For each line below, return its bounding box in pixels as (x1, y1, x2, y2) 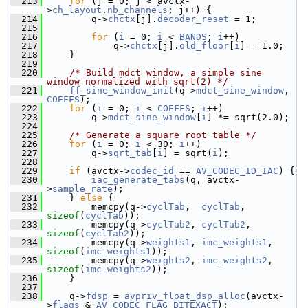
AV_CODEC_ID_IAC (196, 166, 278, 176)
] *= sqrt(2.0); (207, 112, 289, 122)
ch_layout (52, 5, 102, 15)
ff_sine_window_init (69, 85, 174, 96)
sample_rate (52, 184, 113, 194)
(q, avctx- (185, 175, 240, 185)
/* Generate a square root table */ (69, 130, 256, 140)
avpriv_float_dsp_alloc (124, 291, 245, 301)
